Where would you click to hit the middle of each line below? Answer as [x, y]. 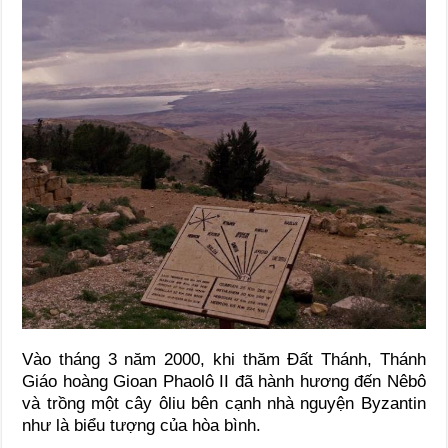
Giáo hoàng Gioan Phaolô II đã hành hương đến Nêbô [224, 381]
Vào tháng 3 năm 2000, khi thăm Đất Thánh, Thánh [224, 359]
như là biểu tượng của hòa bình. [142, 425]
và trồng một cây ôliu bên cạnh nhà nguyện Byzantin [224, 403]
